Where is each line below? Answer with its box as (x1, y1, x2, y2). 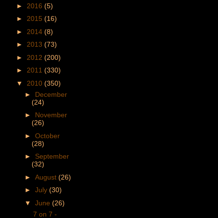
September (35, 152, 69, 161)
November (35, 111, 67, 119)
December (35, 90, 67, 98)
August (35, 173, 58, 181)
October (35, 131, 60, 140)
